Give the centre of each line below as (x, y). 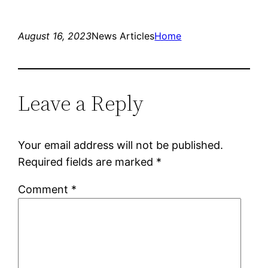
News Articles (123, 36)
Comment (45, 189)
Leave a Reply (81, 103)
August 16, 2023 (55, 36)
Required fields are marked (87, 162)
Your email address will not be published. (121, 145)
